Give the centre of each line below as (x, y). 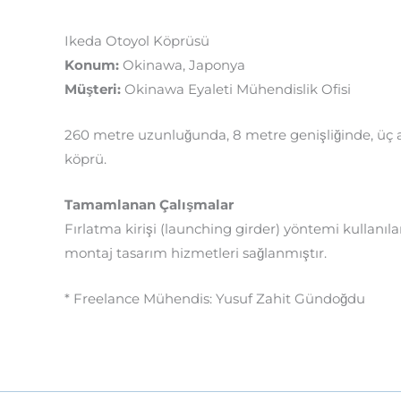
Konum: (92, 65)
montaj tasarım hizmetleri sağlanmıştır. (196, 253)
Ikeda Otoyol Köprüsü (137, 41)
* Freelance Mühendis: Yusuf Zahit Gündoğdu (215, 299)
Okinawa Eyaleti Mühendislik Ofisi (236, 89)
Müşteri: (93, 89)
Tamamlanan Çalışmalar (149, 205)
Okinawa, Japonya (182, 65)
